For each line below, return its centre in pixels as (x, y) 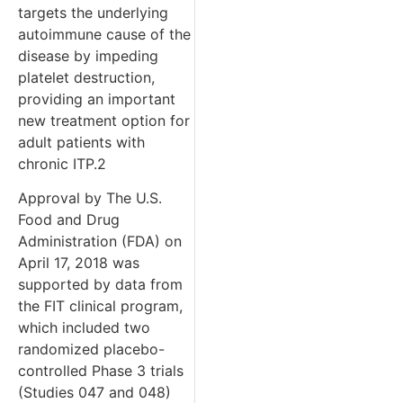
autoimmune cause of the (104, 34)
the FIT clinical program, (100, 306)
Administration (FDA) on (100, 242)
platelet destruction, (86, 77)
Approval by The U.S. (90, 198)
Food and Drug (69, 220)
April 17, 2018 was (79, 263)
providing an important (97, 99)
